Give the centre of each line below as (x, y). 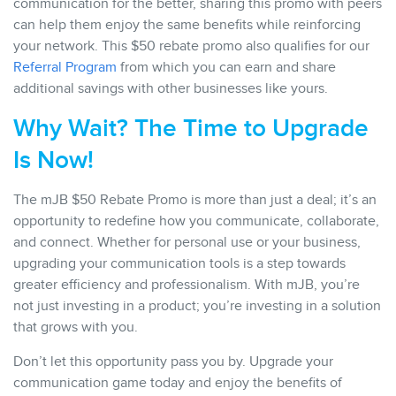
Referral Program (65, 67)
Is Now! (53, 160)
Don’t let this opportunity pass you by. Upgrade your (173, 362)
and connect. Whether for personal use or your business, (187, 242)
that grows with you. (76, 327)
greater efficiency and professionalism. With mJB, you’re (187, 285)
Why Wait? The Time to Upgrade (191, 128)
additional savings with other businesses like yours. (171, 88)
